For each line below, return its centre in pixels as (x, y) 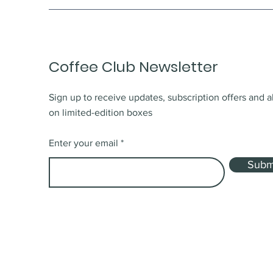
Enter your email (83, 143)
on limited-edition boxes (101, 112)
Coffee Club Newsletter (133, 66)
